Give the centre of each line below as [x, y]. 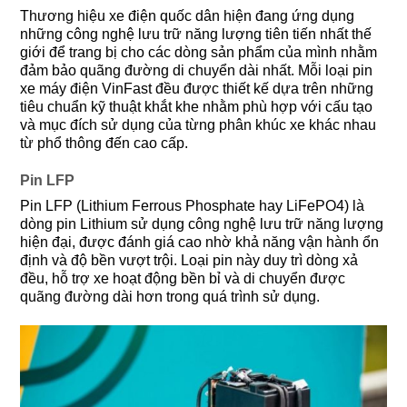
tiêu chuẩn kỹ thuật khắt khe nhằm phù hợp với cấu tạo [196, 107]
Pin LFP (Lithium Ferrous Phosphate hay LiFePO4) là [192, 205]
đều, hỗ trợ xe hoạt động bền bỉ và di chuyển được [183, 278]
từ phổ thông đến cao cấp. [104, 144]
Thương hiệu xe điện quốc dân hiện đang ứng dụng [187, 16]
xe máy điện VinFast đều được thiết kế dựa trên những [197, 89]
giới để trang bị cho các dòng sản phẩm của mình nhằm [199, 53]
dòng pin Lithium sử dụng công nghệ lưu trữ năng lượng [202, 223]
